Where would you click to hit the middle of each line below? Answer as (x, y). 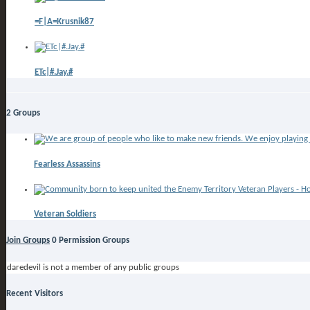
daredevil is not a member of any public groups (93, 267)
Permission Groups (93, 240)
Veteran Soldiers (65, 215)
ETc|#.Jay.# (54, 72)
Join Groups (28, 240)
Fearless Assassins (67, 164)
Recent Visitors (35, 294)
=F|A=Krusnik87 (64, 22)
